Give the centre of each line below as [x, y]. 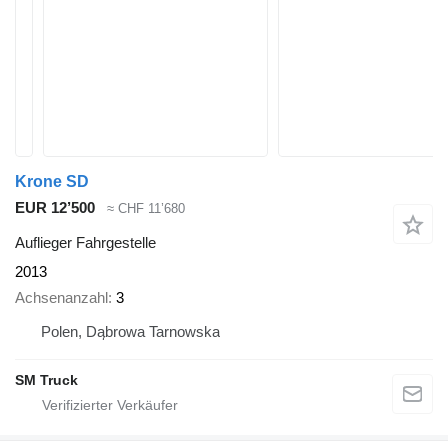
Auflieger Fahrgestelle [85, 242]
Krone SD [52, 181]
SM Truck [46, 380]
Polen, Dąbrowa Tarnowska [130, 332]
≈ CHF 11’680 [146, 209]
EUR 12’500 [55, 207]
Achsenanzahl [61, 298]
